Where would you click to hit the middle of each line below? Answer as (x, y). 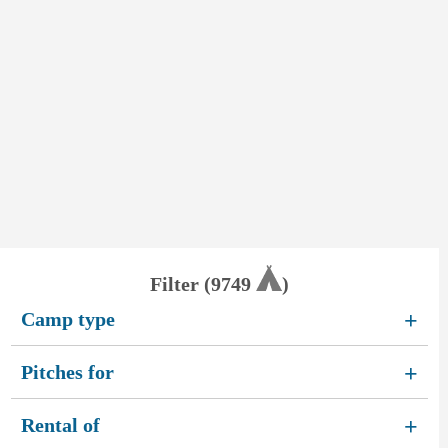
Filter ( (181, 283)
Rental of (60, 424)
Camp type (67, 318)
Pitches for (67, 371)
